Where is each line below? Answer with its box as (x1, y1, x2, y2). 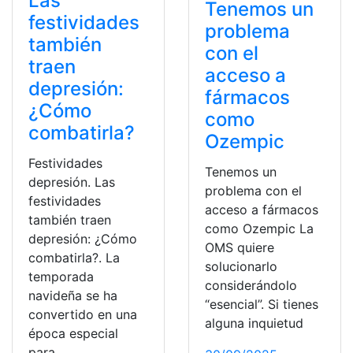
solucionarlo (205, 258, 277, 274)
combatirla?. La (28, 250, 120, 266)
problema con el (205, 182, 302, 199)
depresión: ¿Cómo (28, 231, 137, 247)
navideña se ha (28, 288, 117, 304)
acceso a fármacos (205, 201, 318, 217)
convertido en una (28, 307, 137, 323)
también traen (28, 212, 111, 229)
